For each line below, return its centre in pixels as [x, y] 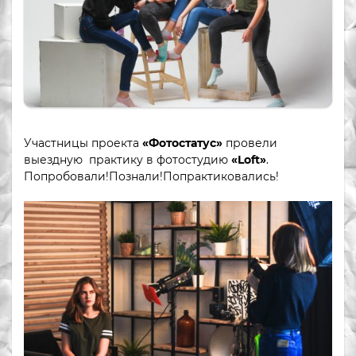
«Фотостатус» [182, 143]
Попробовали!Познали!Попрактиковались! [151, 176]
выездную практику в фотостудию [128, 159]
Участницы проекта [83, 143]
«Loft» [249, 159]
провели [252, 143]
